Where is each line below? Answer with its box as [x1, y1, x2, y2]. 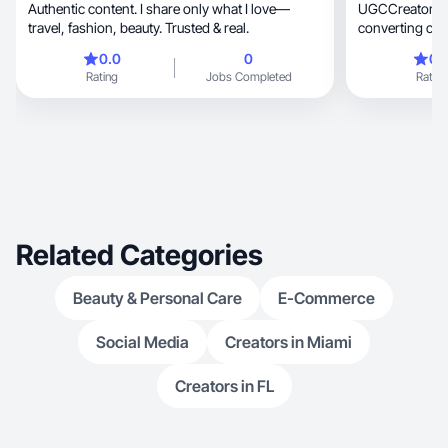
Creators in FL [174, 376, 274, 396]
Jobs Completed [205, 69, 292, 84]
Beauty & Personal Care [73, 288, 242, 308]
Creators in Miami [225, 332, 352, 352]
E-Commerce [278, 288, 375, 308]
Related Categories [16, 238, 263, 272]
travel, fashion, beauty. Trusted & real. [120, 19, 249, 36]
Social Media [96, 332, 189, 352]
